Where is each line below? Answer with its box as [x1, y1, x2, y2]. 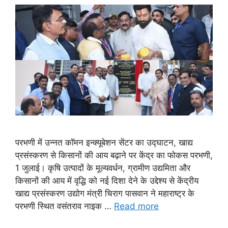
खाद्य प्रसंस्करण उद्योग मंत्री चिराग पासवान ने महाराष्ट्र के [15, 188, 194, 198]
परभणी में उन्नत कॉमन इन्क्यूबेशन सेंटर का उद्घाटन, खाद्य [15, 137, 193, 148]
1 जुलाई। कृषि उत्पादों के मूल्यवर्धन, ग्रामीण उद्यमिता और [15, 162, 190, 173]
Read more [114, 201, 159, 211]
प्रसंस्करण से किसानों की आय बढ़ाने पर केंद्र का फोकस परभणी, [15, 150, 213, 160]
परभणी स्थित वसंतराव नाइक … [15, 201, 114, 211]
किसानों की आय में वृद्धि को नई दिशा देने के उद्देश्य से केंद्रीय [15, 175, 198, 186]
